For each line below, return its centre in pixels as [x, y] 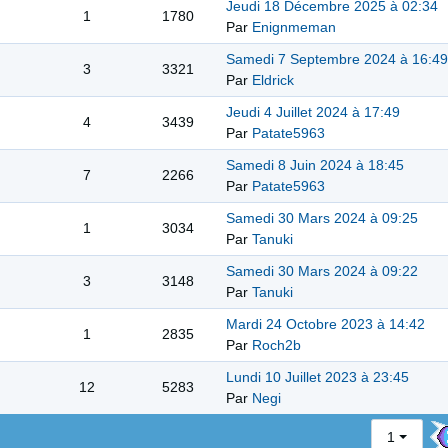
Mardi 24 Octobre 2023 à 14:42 [325, 324]
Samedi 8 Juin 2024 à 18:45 [315, 165]
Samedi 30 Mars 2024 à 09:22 [322, 271]
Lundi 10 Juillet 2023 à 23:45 [317, 377]
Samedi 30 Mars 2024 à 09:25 [322, 218]
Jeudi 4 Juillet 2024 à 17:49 [313, 112]
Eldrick [273, 80]
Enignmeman [294, 27]
